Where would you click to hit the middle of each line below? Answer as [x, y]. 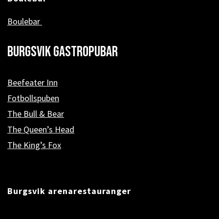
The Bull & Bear [36, 114]
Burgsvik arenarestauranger [69, 191]
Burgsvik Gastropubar [63, 52]
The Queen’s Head [41, 129]
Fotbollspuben [33, 98]
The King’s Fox [34, 145]
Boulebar [25, 21]
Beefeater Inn [33, 82]
